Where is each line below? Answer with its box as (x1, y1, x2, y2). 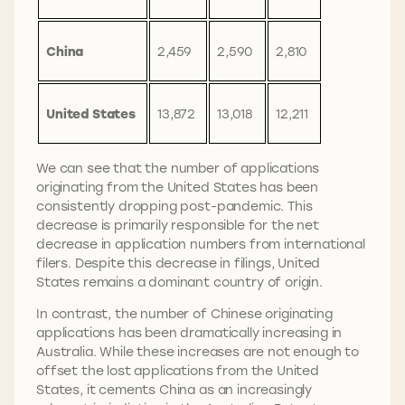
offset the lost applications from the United (36, 362, 319, 380)
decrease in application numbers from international (36, 235, 365, 253)
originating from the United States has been (36, 178, 319, 196)
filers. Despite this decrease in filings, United (36, 254, 321, 272)
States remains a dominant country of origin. (36, 273, 326, 291)
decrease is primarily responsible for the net (36, 216, 319, 234)
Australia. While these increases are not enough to (36, 343, 359, 361)
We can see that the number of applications (36, 159, 320, 177)
